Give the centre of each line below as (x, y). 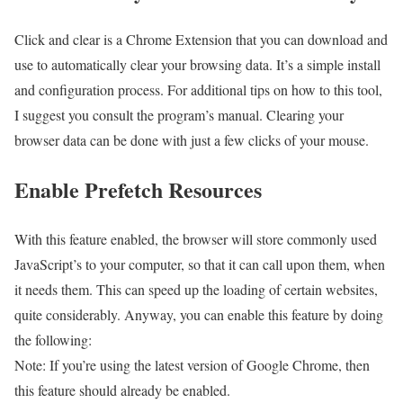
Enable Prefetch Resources (138, 190)
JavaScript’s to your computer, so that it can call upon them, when (200, 264)
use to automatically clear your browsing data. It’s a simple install (197, 65)
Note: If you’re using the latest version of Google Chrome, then (192, 365)
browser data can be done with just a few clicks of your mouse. (192, 140)
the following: (53, 340)
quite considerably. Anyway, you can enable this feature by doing (199, 315)
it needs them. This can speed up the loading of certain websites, (196, 290)
